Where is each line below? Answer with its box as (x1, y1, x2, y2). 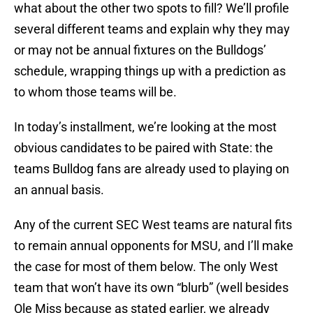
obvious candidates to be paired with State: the (14, 140, 273, 156)
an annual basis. (14, 182, 104, 198)
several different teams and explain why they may (14, 22, 290, 37)
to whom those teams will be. (14, 85, 177, 100)
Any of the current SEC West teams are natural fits (14, 217, 292, 233)
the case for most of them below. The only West (14, 259, 278, 275)
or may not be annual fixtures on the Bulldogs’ (14, 43, 266, 58)
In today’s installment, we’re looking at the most (14, 119, 277, 135)
